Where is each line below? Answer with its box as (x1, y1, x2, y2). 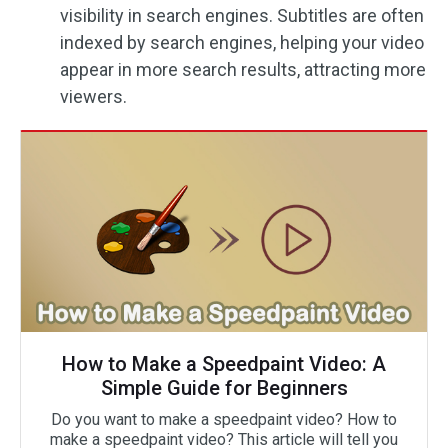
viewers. (60, 86, 127, 107)
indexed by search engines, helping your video (60, 32, 424, 53)
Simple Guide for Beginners (100, 376, 348, 400)
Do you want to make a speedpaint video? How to (51, 410, 397, 429)
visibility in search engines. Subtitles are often (60, 5, 424, 26)
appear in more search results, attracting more (60, 59, 426, 80)
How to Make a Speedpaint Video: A (62, 352, 386, 376)
